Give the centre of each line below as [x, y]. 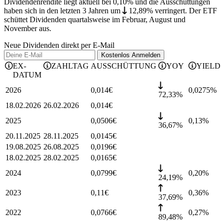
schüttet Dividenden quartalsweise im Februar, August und [95, 20]
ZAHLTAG [70, 66]
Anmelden [146, 55]
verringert [170, 11]
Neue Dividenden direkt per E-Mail [59, 45]
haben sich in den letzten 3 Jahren [57, 11]
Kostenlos [116, 55]
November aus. [28, 29]
